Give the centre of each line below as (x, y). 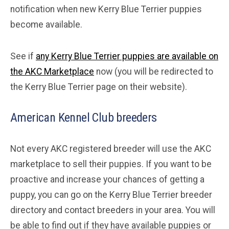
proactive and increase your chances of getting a (107, 179)
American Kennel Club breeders (84, 117)
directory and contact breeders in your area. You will (113, 210)
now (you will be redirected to (154, 71)
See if (23, 56)
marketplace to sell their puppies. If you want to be (111, 164)
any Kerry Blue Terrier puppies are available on (127, 56)
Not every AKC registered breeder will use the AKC (111, 148)
